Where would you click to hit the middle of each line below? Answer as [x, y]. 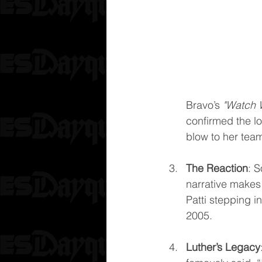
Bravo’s [204, 105]
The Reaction [217, 168]
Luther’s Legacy [223, 247]
